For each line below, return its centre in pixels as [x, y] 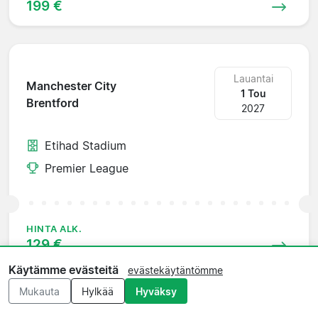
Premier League [87, 168]
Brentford [53, 103]
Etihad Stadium [86, 145]
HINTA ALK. [54, 229]
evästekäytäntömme [175, 270]
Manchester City [71, 86]
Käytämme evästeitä [64, 270]
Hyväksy [156, 291]
